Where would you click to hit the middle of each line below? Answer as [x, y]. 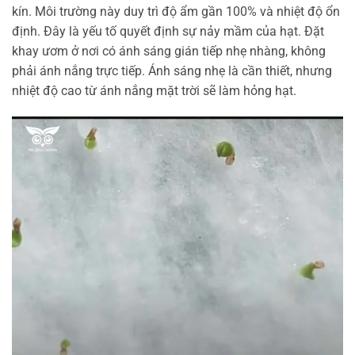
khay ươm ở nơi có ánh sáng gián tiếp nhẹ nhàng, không [169, 51]
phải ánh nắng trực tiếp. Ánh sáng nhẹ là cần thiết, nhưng [172, 71]
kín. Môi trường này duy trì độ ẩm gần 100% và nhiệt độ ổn [176, 11]
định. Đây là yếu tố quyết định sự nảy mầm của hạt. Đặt [168, 31]
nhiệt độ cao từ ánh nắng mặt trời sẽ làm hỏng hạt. [154, 90]
